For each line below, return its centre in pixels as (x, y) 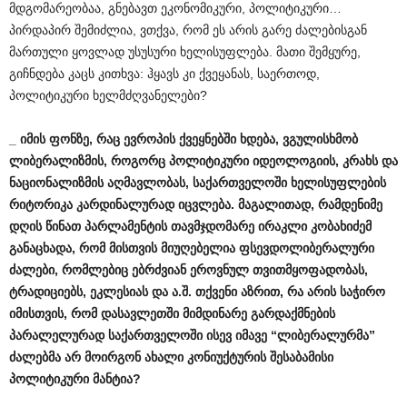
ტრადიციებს (46, 292)
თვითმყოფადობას (308, 270)
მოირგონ (113, 357)
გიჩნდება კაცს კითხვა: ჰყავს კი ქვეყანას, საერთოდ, (164, 74)
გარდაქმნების (293, 313)
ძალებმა (35, 357)
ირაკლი (283, 226)
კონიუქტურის (227, 357)
